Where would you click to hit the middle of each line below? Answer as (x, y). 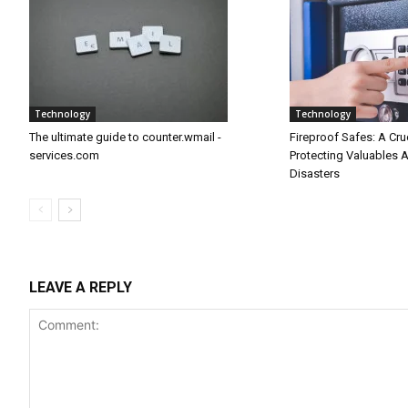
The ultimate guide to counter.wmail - (125, 137)
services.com (64, 155)
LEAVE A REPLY (81, 287)
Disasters (315, 173)
